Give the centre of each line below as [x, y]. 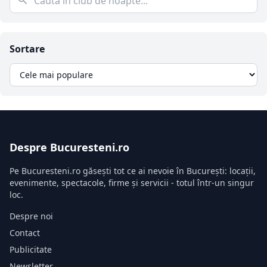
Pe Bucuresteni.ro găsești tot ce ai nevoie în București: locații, [133, 171]
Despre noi [31, 216]
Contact [25, 233]
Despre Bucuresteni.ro [69, 147]
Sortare [27, 49]
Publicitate [31, 249]
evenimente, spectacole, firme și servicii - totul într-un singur [132, 183]
